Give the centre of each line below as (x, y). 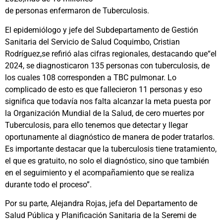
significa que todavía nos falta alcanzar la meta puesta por (108, 101)
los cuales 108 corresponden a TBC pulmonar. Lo (91, 77)
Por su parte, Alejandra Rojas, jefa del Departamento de (101, 204)
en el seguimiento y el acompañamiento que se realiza (100, 172)
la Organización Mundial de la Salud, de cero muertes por (105, 113)
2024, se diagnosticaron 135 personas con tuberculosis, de (107, 65)
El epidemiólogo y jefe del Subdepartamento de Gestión (102, 30)
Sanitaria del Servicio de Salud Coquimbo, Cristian (92, 42)
